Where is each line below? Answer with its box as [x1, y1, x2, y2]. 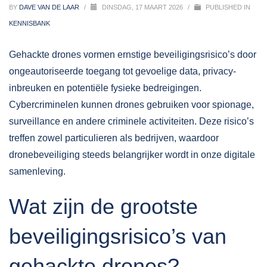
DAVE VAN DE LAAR [19, 4, 81, 11]
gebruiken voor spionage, [144, 100, 254, 110]
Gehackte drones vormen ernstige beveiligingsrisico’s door [9, 49, 256, 60]
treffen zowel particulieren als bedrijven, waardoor [9, 133, 219, 143]
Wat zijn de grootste [9, 194, 198, 219]
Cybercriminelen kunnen [9, 100, 115, 110]
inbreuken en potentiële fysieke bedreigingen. [9, 83, 201, 93]
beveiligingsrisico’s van [9, 224, 226, 249]
